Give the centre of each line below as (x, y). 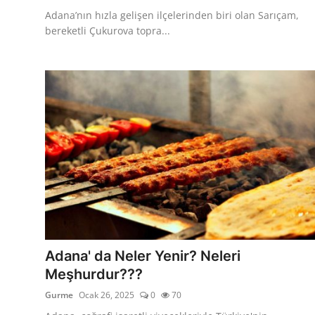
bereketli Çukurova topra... (108, 30)
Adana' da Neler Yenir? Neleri (143, 256)
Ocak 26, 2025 (107, 295)
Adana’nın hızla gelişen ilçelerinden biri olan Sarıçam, (172, 15)
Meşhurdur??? (94, 274)
